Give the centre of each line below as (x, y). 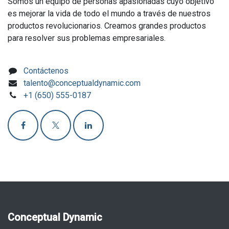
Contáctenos (46, 71)
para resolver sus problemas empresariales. (87, 38)
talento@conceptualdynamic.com (82, 83)
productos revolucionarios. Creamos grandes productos (107, 26)
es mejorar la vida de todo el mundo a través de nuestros (109, 14)
